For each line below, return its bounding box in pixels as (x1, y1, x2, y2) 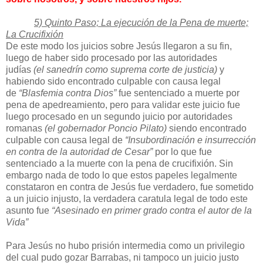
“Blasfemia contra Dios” (19, 88, 116, 99)
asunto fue (6, 205, 52, 216)
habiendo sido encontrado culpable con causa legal (6, 76, 221, 87)
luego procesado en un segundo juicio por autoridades (6, 112, 232, 122)
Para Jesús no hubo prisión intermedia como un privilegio (6, 241, 245, 251)
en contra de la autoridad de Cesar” (6, 147, 155, 157)
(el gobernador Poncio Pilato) (45, 123, 169, 134)
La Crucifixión (6, 29, 63, 40)
